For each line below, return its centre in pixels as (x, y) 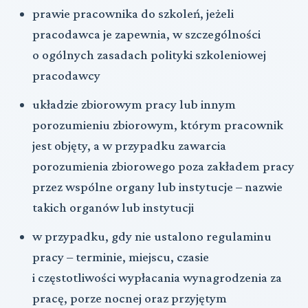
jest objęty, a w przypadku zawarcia (129, 145)
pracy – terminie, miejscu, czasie (121, 256)
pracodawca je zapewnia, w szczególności (146, 34)
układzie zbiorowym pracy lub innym (134, 104)
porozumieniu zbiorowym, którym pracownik (158, 124)
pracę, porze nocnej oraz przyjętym (130, 298)
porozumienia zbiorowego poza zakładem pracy (163, 166)
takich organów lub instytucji (113, 207)
